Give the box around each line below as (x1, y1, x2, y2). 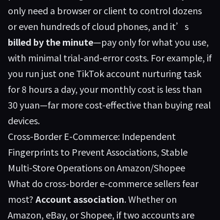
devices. (8, 114, 40, 127)
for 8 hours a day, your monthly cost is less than (8, 82, 202, 95)
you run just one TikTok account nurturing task (8, 67, 201, 80)
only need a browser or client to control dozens (8, 4, 202, 17)
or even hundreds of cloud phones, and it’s (8, 20, 189, 32)
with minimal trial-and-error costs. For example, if (8, 51, 212, 64)
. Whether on (124, 192, 177, 205)
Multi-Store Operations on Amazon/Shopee (8, 161, 185, 174)
